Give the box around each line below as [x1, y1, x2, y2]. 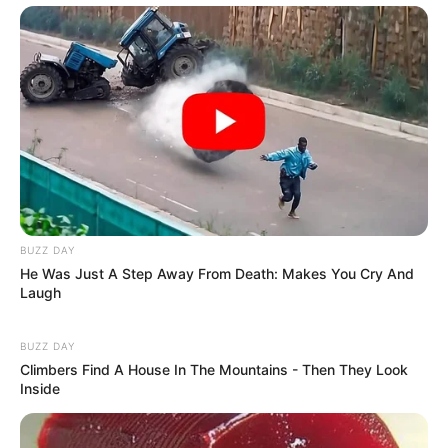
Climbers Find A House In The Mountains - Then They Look [20, 360, 408, 378]
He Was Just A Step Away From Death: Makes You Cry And [20, 264, 414, 282]
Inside [20, 379, 60, 397]
